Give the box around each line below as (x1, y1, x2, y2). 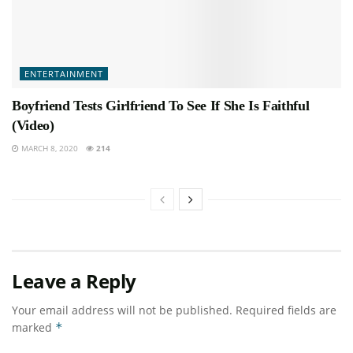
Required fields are (232, 302, 336, 318)
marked (12, 319, 55, 335)
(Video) (12, 117, 54, 133)
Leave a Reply (12, 267, 136, 294)
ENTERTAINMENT (24, 67, 103, 80)
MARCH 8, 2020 (19, 142, 78, 154)
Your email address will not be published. (12, 302, 232, 318)
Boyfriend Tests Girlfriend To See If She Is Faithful (12, 97, 310, 113)
